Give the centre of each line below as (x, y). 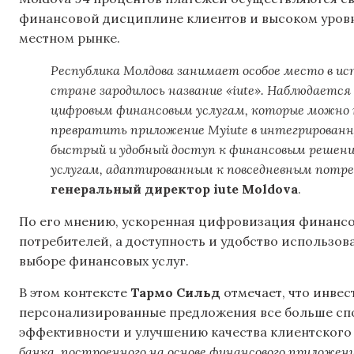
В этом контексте (75, 292)
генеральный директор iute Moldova (174, 189)
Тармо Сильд (175, 292)
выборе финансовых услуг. (104, 261)
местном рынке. (70, 38)
